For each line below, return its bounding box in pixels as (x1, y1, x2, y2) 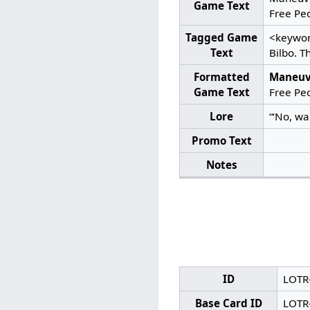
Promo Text (191, 133, 252, 147)
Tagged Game (185, 30, 258, 44)
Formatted (193, 69, 250, 84)
